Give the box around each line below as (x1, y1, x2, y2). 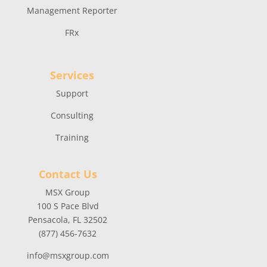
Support (55, 88, 88, 100)
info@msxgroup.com (26, 250, 109, 262)
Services (49, 68, 94, 83)
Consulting (50, 110, 94, 122)
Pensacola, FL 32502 (28, 214, 108, 226)
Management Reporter (26, 5, 117, 17)
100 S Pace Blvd (36, 200, 99, 212)
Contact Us (38, 167, 97, 182)
